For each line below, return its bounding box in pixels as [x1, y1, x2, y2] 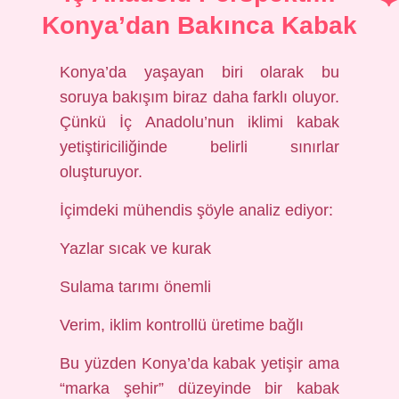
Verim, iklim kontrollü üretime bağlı [60, 316, 305, 334]
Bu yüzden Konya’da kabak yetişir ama [60, 354, 339, 372]
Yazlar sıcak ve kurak [60, 240, 212, 257]
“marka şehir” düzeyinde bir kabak [60, 379, 339, 397]
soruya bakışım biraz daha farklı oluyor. [60, 88, 339, 106]
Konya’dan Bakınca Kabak [42, 12, 357, 39]
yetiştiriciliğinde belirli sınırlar [60, 138, 339, 156]
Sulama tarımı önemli [60, 278, 212, 296]
